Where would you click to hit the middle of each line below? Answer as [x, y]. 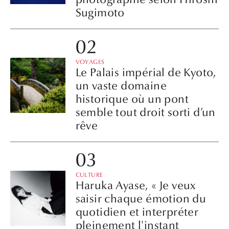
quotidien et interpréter [137, 212]
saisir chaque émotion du [141, 199]
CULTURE [89, 175]
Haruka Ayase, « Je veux [136, 185]
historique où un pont [132, 99]
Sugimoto [100, 13]
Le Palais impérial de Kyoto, [146, 72]
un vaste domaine [121, 86]
